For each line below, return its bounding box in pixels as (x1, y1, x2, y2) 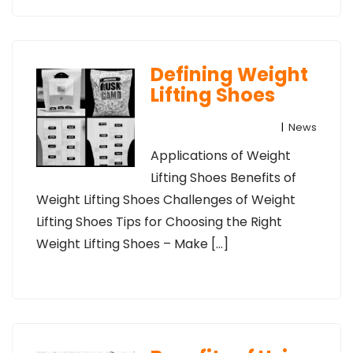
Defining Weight (150, 61, 308, 87)
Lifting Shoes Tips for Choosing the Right (36, 213, 282, 231)
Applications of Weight (150, 147, 291, 165)
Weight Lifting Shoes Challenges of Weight (36, 191, 295, 209)
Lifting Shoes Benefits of (150, 169, 296, 187)
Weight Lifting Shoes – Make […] (36, 235, 229, 253)
